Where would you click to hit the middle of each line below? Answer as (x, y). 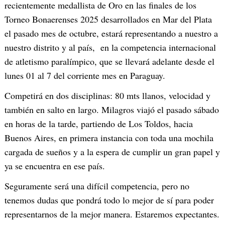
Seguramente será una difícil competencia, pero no (97, 186)
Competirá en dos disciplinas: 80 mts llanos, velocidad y (107, 95)
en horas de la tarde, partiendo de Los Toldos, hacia (99, 123)
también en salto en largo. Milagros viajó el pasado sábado (112, 109)
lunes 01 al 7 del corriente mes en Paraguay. (85, 75)
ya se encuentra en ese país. (55, 165)
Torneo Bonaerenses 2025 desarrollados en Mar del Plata (108, 19)
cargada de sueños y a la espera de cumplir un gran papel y (112, 151)
